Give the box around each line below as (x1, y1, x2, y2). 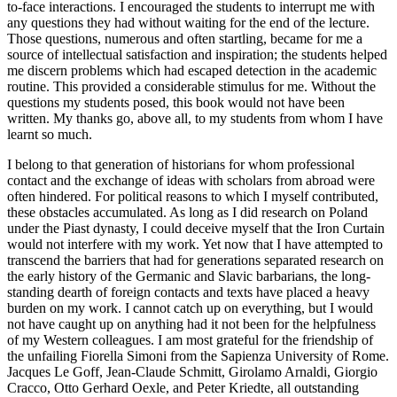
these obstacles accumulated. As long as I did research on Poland (7, 204, 368, 220)
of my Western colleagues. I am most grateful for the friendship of (7, 331, 373, 347)
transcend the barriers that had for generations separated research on (7, 252, 384, 268)
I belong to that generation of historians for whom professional (7, 156, 354, 172)
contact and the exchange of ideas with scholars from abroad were (7, 172, 375, 188)
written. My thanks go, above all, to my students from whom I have (7, 110, 383, 126)
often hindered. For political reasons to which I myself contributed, (7, 188, 378, 204)
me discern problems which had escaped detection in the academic (7, 62, 377, 78)
